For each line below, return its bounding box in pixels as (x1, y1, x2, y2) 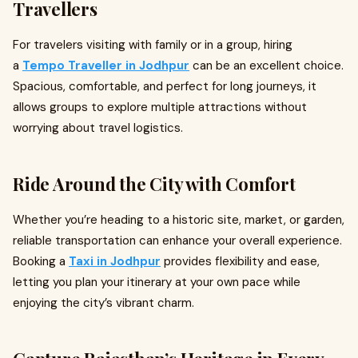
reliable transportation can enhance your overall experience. (13, 233, 342, 249)
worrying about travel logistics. (13, 120, 183, 136)
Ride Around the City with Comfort (13, 172, 296, 196)
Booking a (13, 253, 69, 269)
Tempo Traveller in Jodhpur (22, 58, 189, 74)
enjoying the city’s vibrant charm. (13, 295, 194, 311)
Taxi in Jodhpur (69, 253, 161, 269)
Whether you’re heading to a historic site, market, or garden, (13, 212, 344, 228)
